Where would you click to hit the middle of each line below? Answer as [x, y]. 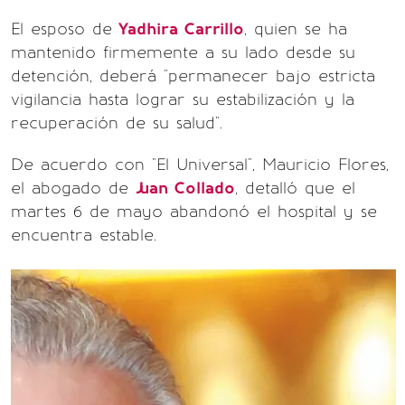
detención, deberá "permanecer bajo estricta [193, 76]
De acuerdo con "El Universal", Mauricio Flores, [200, 165]
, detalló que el [295, 188]
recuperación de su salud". [117, 123]
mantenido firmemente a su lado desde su [183, 52]
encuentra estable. [84, 235]
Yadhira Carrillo [178, 29]
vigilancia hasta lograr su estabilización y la [183, 99]
